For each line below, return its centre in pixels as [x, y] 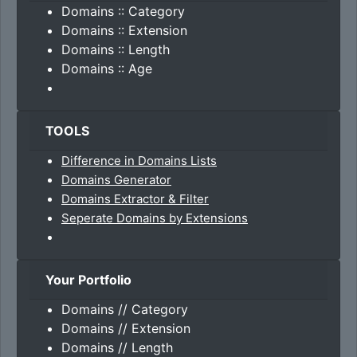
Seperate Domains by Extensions [155, 218]
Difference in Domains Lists [139, 161]
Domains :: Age [107, 69]
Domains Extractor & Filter [135, 199]
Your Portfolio [88, 280]
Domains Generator [116, 180]
